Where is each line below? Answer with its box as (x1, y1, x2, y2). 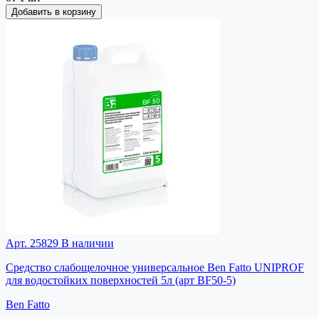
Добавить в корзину (11, 6, 96, 17)
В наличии (58, 236, 114, 249)
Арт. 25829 (6, 236, 58, 249)
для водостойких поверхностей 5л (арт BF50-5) (6, 273, 236, 286)
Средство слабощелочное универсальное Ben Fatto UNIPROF (6, 261, 304, 273)
